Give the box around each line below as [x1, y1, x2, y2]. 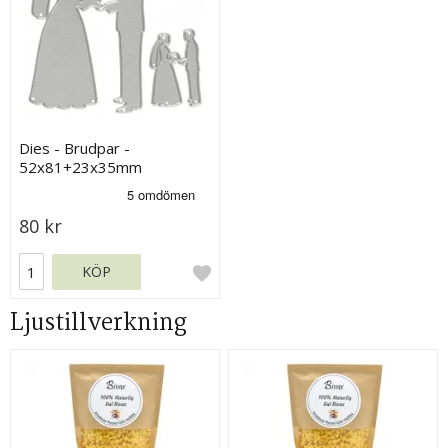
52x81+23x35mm [19, 157, 143, 178]
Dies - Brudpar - [19, 138, 131, 159]
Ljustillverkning [10, 304, 187, 342]
